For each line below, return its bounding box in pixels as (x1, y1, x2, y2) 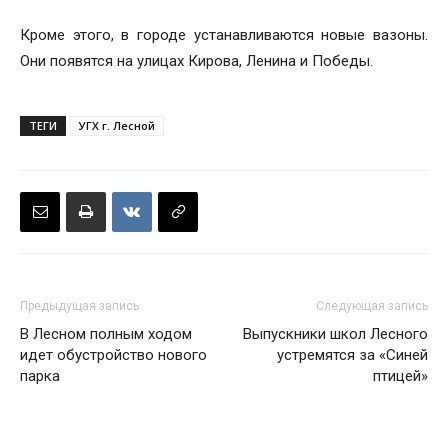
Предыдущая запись (20, 299, 139, 313)
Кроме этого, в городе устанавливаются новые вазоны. (20, 26, 428, 44)
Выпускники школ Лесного (243, 325, 428, 343)
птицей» (373, 367, 428, 385)
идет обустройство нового (20, 346, 207, 364)
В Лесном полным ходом (20, 325, 192, 343)
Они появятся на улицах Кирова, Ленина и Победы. (20, 52, 373, 70)
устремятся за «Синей (277, 346, 428, 364)
